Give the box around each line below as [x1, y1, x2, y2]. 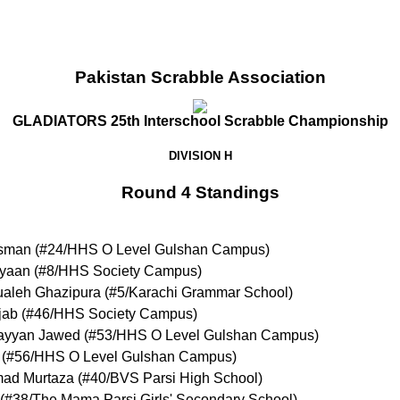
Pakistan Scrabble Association [74, 68, 326, 87]
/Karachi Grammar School [125, 285, 288, 301]
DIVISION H [168, 149, 232, 163]
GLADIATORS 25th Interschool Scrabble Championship [12, 113, 388, 129]
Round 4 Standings [121, 182, 279, 202]
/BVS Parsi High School [106, 371, 258, 387]
